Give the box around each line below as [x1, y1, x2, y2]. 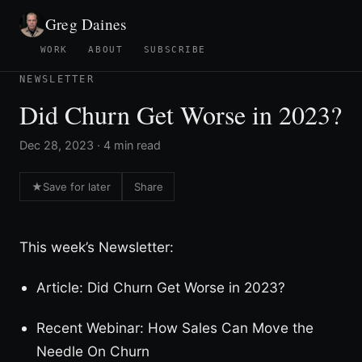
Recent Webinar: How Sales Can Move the [36, 318, 314, 336]
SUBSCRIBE [143, 44, 207, 56]
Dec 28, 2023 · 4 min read [19, 137, 161, 152]
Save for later [42, 179, 111, 193]
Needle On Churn [36, 342, 149, 360]
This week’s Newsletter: [19, 238, 174, 255]
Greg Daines [45, 14, 127, 35]
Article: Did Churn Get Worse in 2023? [36, 278, 285, 296]
